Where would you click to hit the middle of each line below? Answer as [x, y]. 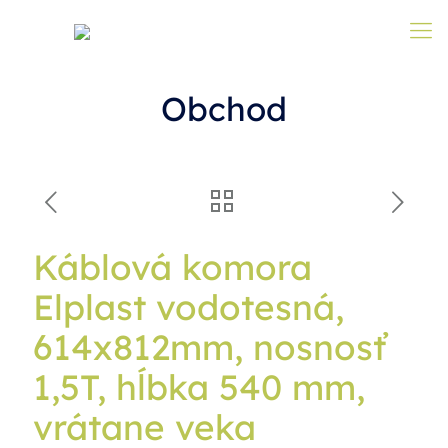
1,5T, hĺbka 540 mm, [199, 387]
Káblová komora [172, 267]
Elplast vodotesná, [188, 307]
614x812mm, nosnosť [209, 347]
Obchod [224, 108]
